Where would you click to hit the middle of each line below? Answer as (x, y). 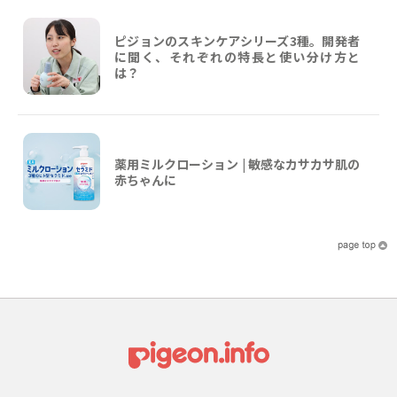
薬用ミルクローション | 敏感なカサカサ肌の (237, 163)
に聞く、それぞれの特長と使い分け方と (237, 56)
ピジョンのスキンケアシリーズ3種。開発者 (237, 40)
